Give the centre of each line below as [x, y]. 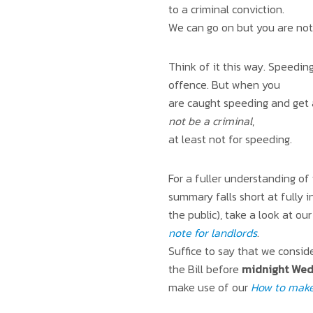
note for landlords [212, 233]
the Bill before [205, 269]
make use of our [209, 287]
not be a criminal [210, 121]
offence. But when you [224, 85]
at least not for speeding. [231, 139]
